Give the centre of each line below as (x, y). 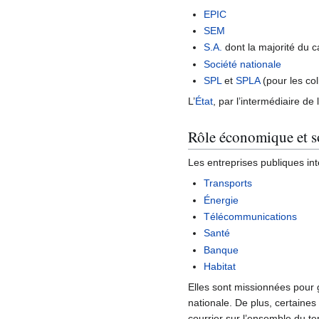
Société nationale (243, 64)
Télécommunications (251, 217)
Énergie (221, 200)
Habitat (220, 267)
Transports (228, 183)
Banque (221, 250)
